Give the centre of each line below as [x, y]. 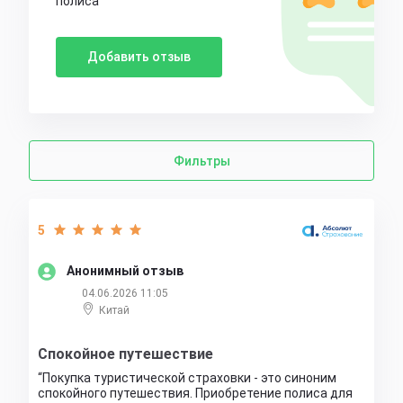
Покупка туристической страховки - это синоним [189, 377]
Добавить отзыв [139, 56]
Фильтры [201, 161]
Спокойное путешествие [125, 354]
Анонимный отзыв [125, 271]
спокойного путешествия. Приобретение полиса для [195, 393]
